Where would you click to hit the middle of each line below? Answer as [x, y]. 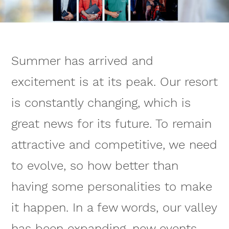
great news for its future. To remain [111, 124]
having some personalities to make [111, 187]
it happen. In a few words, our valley [114, 208]
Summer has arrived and [82, 61]
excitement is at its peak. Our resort [114, 82]
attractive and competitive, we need [114, 145]
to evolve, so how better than [95, 166]
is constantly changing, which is [101, 103]
